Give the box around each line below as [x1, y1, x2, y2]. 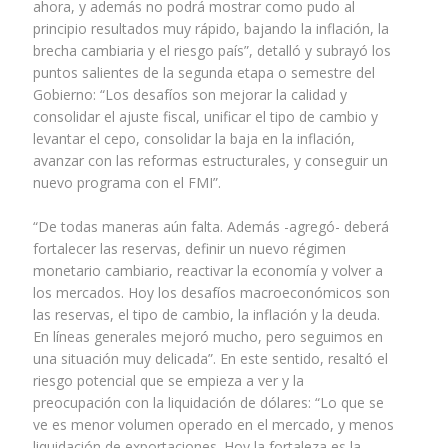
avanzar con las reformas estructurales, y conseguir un [32, 151, 388, 171]
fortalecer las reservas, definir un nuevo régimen [32, 239, 346, 259]
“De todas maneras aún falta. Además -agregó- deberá [32, 217, 389, 237]
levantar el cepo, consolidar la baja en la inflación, [32, 129, 355, 149]
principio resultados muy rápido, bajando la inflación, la [32, 19, 389, 39]
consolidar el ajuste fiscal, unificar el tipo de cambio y [32, 107, 378, 127]
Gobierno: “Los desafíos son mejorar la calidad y [32, 85, 347, 105]
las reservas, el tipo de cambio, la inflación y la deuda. [32, 305, 380, 325]
